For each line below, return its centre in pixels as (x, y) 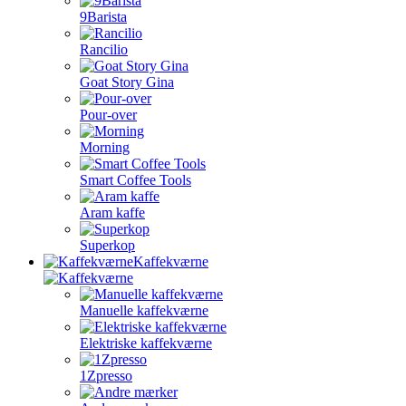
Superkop (107, 245)
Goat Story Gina (127, 82)
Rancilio (104, 49)
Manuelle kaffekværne (144, 310)
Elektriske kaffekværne (146, 343)
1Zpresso (106, 376)
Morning (105, 147)
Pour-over (108, 115)
